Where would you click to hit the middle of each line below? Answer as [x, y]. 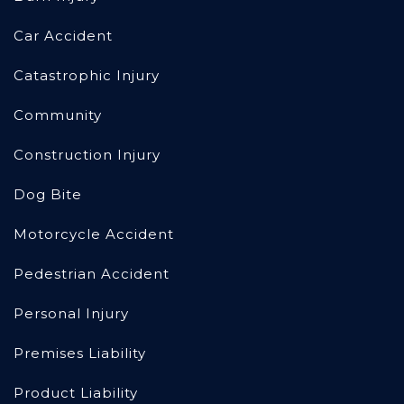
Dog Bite [48, 195]
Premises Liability [80, 353]
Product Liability [76, 393]
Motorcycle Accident [94, 234]
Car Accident [63, 36]
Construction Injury [87, 155]
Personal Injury [71, 314]
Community [58, 115]
